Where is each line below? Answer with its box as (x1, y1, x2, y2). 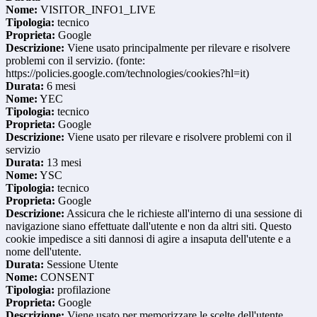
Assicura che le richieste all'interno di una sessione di (64, 207, 302, 220)
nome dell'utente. (6, 246, 81, 258)
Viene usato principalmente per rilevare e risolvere (64, 42, 290, 54)
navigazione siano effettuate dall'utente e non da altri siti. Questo (6, 220, 292, 233)
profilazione (54, 284, 110, 296)
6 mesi (44, 80, 76, 93)
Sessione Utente (44, 258, 118, 271)
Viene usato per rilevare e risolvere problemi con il (64, 131, 292, 144)
